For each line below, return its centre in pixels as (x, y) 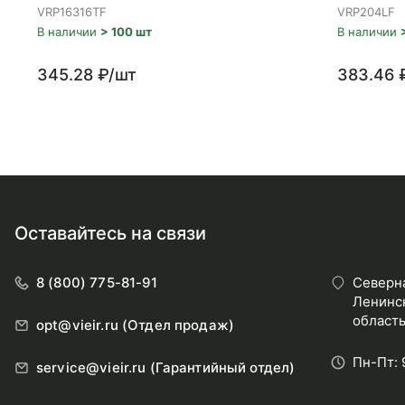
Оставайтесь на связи (110, 233)
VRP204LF (366, 12)
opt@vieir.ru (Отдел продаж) (136, 325)
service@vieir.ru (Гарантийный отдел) (166, 367)
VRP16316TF (72, 12)
